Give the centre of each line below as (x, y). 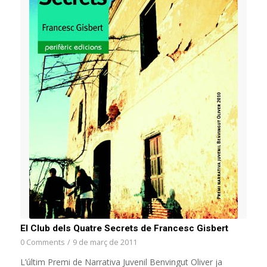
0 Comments (42, 243)
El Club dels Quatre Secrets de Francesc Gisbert (124, 229)
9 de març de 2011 (105, 243)
